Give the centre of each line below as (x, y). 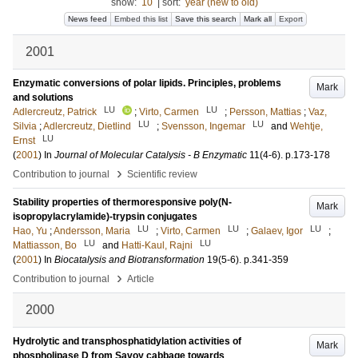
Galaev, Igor (277, 231)
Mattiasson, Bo (45, 245)
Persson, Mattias (265, 112)
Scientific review (162, 174)
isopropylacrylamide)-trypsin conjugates (105, 217)
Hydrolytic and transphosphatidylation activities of (127, 341)
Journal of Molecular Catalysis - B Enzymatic (151, 155)
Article (141, 279)
